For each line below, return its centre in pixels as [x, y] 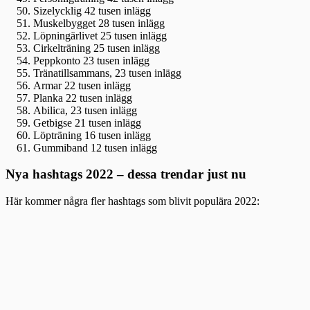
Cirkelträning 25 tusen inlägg [97, 48]
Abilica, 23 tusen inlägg [85, 110]
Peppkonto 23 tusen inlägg [91, 60]
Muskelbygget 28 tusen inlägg [99, 23]
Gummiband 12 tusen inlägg [95, 147]
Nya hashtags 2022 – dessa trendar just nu [126, 174]
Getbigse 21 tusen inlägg [87, 122]
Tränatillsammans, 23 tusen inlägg [107, 73]
